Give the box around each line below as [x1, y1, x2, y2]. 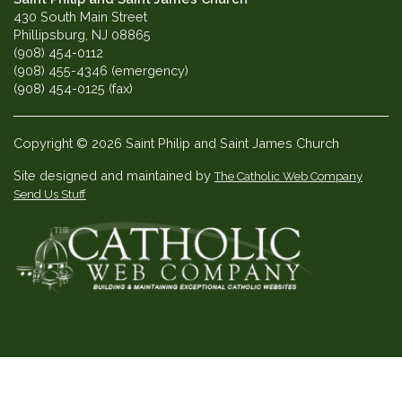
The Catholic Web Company [214, 170, 363, 184]
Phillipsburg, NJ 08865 [13, 27, 151, 43]
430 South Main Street [13, 9, 147, 25]
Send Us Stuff [13, 188, 86, 202]
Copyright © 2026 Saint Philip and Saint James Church [13, 135, 339, 152]
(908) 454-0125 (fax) [13, 81, 133, 97]
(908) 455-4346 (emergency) [13, 63, 188, 79]
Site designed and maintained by [13, 168, 214, 184]
